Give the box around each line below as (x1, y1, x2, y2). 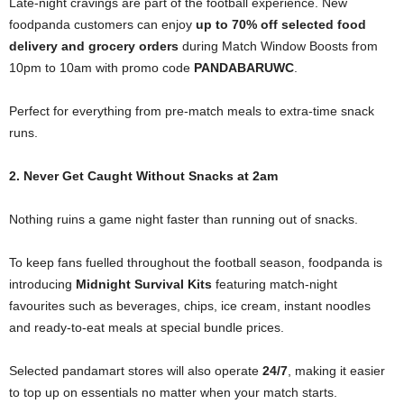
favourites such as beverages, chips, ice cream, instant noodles (9, 298, 371, 314)
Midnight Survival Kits (76, 277, 212, 292)
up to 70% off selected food (196, 17, 366, 32)
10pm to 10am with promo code (9, 60, 194, 76)
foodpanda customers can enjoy (9, 17, 196, 32)
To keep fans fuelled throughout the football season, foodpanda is (9, 255, 382, 271)
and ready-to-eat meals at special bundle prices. (9, 320, 284, 335)
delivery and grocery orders (9, 39, 179, 54)
